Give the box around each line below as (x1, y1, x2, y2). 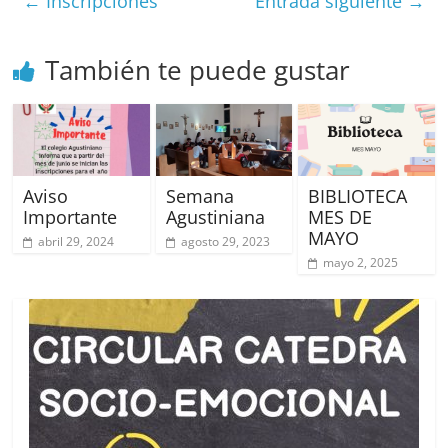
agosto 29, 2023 (180, 232, 270, 250)
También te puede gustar (45, 51, 351, 88)
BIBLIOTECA (307, 183, 407, 208)
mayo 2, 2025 (322, 253, 398, 271)
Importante (23, 204, 118, 229)
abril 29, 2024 (38, 232, 115, 250)
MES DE (307, 204, 372, 229)
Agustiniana (165, 204, 265, 229)
